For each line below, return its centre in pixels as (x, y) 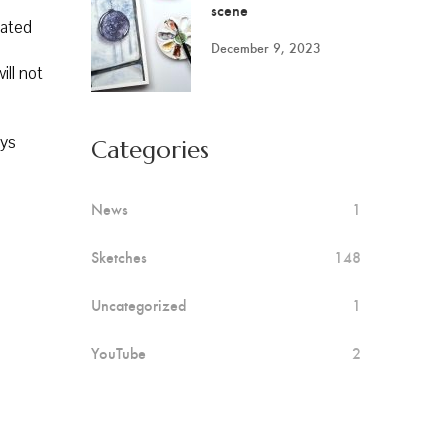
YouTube (118, 352)
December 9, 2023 (266, 47)
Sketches (119, 256)
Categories (150, 150)
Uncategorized (138, 304)
